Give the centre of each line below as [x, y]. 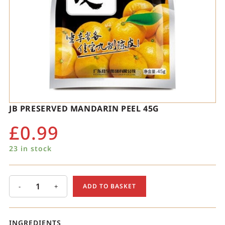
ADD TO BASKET [109, 186]
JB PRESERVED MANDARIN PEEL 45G [84, 109]
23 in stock [30, 149]
